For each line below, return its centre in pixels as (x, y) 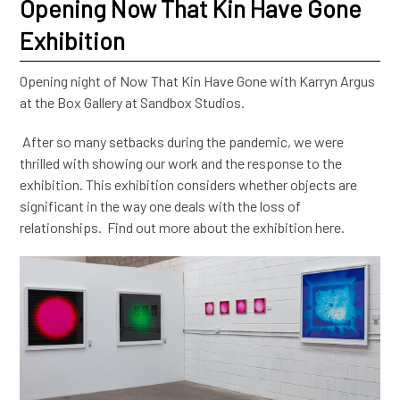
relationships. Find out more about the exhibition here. (183, 227)
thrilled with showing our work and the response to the (181, 163)
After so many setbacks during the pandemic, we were (182, 142)
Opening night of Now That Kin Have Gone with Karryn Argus (198, 81)
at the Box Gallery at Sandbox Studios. (133, 102)
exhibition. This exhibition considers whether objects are (189, 184)
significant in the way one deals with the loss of (161, 206)
